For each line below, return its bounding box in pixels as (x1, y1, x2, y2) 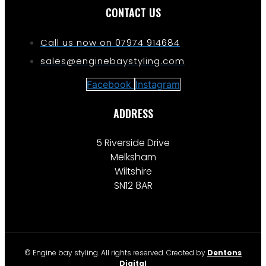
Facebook (86, 78, 131, 91)
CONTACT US (105, 5, 161, 21)
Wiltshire (114, 164, 152, 178)
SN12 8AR (113, 178, 153, 192)
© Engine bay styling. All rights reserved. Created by (24, 247, 207, 258)
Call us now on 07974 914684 (40, 36, 180, 49)
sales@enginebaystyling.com (40, 55, 185, 68)
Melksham (110, 150, 156, 164)
